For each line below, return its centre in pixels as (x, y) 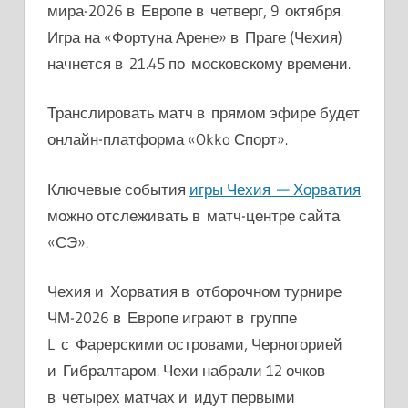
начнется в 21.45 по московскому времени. (199, 63)
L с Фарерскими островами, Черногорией (195, 344)
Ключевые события (118, 189)
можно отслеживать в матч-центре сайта (194, 215)
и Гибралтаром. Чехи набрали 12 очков (186, 371)
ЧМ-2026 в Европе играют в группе (172, 318)
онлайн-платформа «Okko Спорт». (168, 139)
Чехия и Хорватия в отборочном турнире (194, 291)
